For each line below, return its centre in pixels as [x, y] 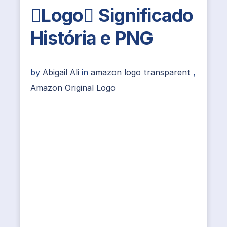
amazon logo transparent [141, 72]
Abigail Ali [62, 72]
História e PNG [92, 38]
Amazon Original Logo [73, 87]
